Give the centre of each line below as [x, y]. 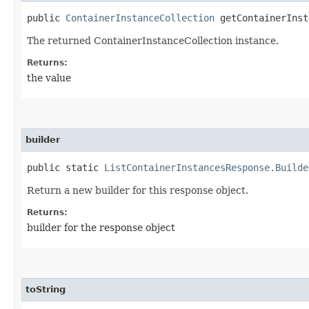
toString [46, 289]
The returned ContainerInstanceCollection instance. [153, 40]
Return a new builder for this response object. [138, 190]
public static [66, 167]
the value [49, 78]
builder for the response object [101, 227]
